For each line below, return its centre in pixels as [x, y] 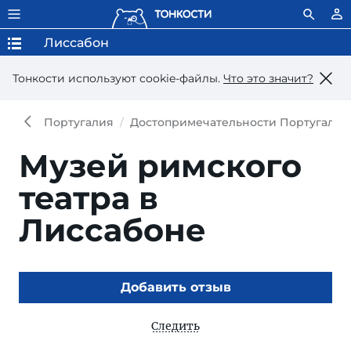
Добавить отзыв [175, 287]
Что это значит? [268, 78]
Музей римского [160, 166]
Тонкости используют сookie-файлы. [118, 78]
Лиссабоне [112, 230]
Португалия [79, 122]
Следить [175, 326]
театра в [89, 198]
